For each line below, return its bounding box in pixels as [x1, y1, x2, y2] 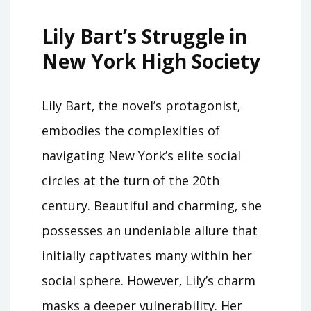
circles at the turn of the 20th [42, 172, 219, 190]
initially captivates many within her [42, 247, 252, 264]
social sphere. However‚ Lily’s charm [42, 272, 255, 289]
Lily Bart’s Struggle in [42, 23, 247, 50]
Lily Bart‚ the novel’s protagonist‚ [42, 97, 240, 115]
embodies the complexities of [42, 122, 220, 140]
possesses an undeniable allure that [42, 222, 258, 239]
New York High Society [42, 48, 260, 75]
